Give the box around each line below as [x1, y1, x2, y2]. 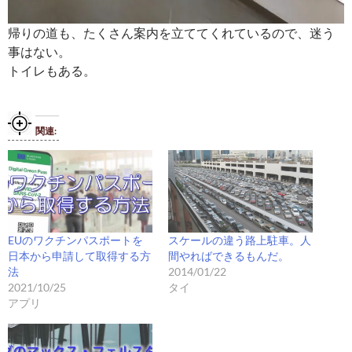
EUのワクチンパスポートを [8, 233, 143, 247]
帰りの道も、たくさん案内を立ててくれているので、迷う [8, 24, 335, 40]
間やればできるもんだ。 [168, 248, 289, 262]
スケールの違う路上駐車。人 [168, 233, 311, 247]
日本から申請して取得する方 [8, 248, 151, 262]
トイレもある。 [8, 62, 96, 78]
